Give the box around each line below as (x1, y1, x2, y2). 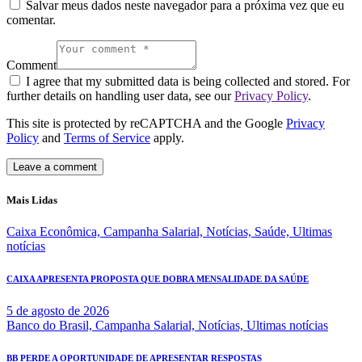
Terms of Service (64, 131, 150, 145)
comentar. (6, 13, 56, 27)
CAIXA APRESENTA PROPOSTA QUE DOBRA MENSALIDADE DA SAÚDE (6, 273, 309, 284)
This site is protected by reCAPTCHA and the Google (6, 116, 286, 131)
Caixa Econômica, (6, 224, 103, 238)
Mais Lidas (6, 193, 57, 206)
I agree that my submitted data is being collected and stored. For (26, 74, 350, 89)
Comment (6, 58, 57, 73)
